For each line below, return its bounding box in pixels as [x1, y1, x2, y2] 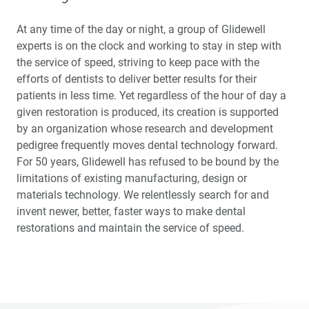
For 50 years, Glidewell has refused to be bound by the [17, 155, 279, 169]
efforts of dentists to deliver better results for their [17, 72, 257, 86]
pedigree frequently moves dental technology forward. [17, 139, 278, 152]
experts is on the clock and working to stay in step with [17, 39, 281, 53]
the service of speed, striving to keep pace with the [17, 56, 259, 70]
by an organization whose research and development [17, 122, 273, 136]
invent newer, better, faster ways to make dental [17, 205, 246, 219]
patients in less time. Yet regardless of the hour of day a [17, 89, 286, 103]
